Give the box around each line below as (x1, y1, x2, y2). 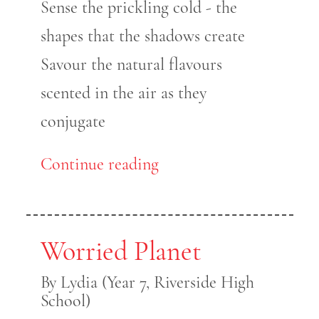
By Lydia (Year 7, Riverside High (40, 272, 255, 293)
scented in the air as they (40, 83, 206, 104)
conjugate (40, 111, 110, 132)
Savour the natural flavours (40, 54, 222, 75)
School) (40, 291, 90, 312)
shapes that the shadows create (40, 26, 249, 47)
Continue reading (40, 154, 159, 175)
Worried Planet (40, 235, 202, 268)
